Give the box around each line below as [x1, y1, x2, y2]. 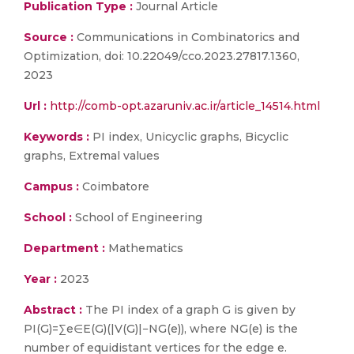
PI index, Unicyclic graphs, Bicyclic [89, 130, 288, 144]
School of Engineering [72, 210, 202, 224]
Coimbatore [79, 179, 149, 194]
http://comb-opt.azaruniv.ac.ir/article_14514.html [50, 99, 320, 113]
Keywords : [24, 130, 89, 144]
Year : [24, 272, 57, 286]
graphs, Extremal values [24, 149, 160, 163]
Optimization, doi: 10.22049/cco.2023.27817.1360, [24, 49, 299, 63]
